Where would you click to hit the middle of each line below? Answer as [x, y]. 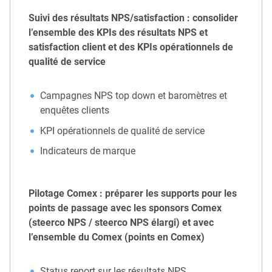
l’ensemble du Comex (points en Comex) [117, 237]
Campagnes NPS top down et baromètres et [134, 96]
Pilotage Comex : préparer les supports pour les [133, 194]
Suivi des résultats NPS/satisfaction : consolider [133, 18]
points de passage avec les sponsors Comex [125, 208]
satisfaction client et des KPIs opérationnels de [131, 47]
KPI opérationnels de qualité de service [123, 131]
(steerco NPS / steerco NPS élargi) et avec [121, 223]
